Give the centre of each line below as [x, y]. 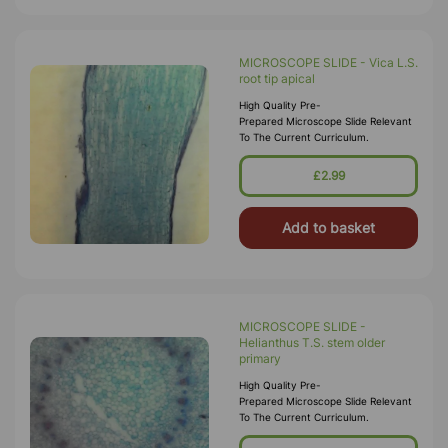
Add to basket [328, 227]
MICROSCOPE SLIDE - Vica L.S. [328, 62]
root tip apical [277, 78]
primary [260, 358]
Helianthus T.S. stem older [312, 342]
